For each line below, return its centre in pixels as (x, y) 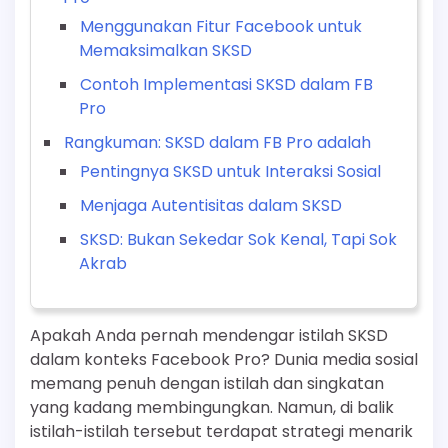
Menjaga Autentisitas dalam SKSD (211, 206)
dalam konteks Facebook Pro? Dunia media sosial (224, 360)
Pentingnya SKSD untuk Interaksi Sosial (230, 172)
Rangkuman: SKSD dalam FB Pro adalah (217, 143)
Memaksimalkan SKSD (165, 51)
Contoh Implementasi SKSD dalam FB (226, 85)
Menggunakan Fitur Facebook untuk (221, 27)
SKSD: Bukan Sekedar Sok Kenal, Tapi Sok (238, 240)
